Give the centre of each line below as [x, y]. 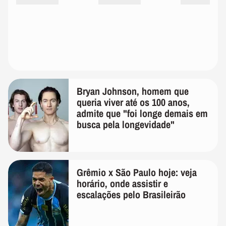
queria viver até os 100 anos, [133, 102]
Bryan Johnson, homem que [133, 91]
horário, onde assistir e [122, 184]
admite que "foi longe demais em [142, 114]
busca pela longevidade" [126, 125]
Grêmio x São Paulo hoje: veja [137, 173]
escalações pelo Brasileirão [131, 195]
